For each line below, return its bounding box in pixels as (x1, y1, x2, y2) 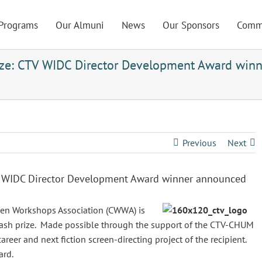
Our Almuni (56, 19, 105, 32)
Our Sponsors (163, 19, 220, 32)
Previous (182, 137, 216, 149)
